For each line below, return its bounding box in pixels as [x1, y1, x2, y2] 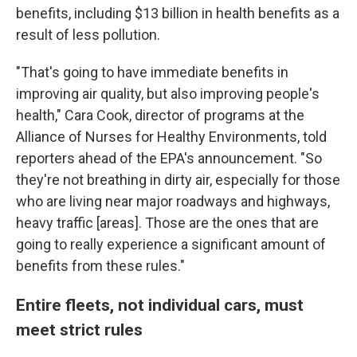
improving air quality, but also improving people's [16, 85, 320, 102]
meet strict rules [16, 320, 143, 339]
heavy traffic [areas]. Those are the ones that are [16, 214, 319, 231]
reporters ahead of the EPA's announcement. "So [16, 150, 322, 167]
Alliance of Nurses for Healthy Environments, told [16, 128, 327, 145]
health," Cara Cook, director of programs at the [16, 107, 304, 124]
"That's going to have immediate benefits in [16, 64, 288, 80]
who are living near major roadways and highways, [16, 193, 330, 210]
